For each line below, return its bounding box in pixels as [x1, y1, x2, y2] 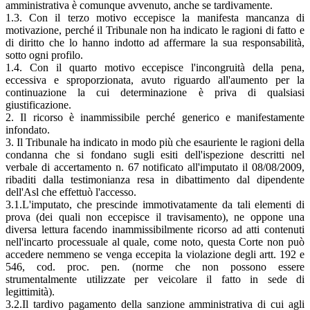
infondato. [6, 123, 50, 136]
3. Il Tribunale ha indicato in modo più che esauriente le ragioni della [6, 136, 304, 148]
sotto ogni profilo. [6, 48, 83, 61]
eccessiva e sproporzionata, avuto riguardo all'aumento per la [6, 73, 304, 86]
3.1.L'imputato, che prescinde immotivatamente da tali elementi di [6, 198, 304, 210]
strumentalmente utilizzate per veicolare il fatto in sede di [6, 273, 304, 285]
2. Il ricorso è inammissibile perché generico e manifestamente [6, 111, 304, 123]
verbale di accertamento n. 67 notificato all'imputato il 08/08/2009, [6, 161, 304, 173]
